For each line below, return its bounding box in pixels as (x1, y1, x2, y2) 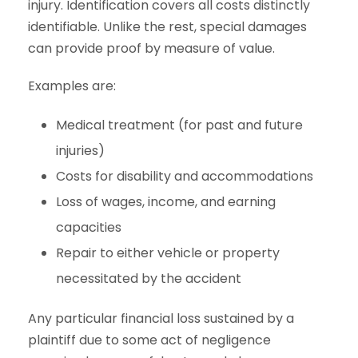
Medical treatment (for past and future (56, 115, 303, 134)
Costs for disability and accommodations (56, 166, 313, 185)
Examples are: (28, 76, 116, 95)
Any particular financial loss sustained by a (28, 308, 294, 328)
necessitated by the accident (56, 268, 241, 288)
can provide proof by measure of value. (28, 38, 275, 58)
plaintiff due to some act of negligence (28, 330, 271, 349)
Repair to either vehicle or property (56, 243, 280, 262)
